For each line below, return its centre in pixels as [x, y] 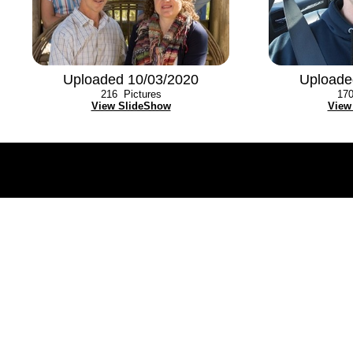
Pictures [139, 94]
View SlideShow [131, 106]
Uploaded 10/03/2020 [131, 80]
